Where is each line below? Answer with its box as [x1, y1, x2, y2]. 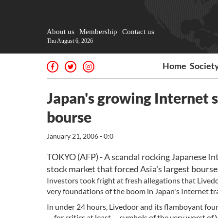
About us [47, 28, 74, 36]
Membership [79, 28, 117, 36]
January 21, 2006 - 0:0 [47, 132, 113, 140]
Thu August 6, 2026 [47, 37, 93, 44]
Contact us [122, 28, 154, 36]
